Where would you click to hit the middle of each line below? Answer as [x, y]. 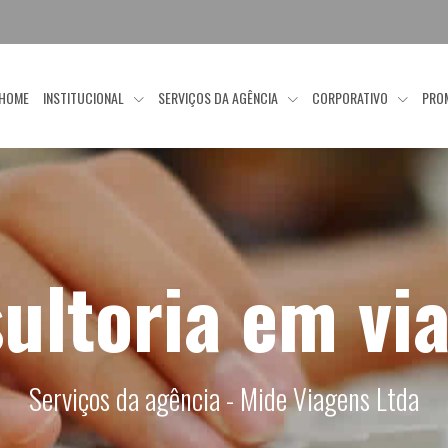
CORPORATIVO [352, 98]
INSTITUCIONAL [85, 98]
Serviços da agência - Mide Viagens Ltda [224, 398]
